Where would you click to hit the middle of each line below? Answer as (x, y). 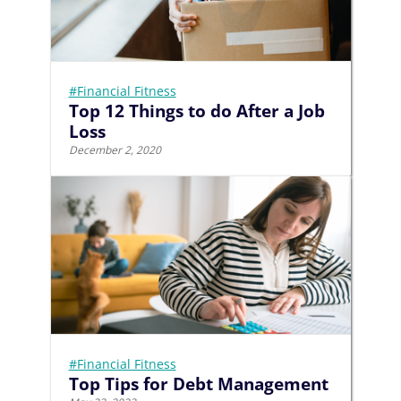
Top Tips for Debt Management (198, 384)
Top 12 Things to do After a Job (196, 111)
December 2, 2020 (115, 150)
